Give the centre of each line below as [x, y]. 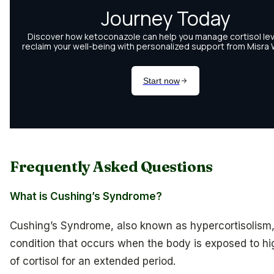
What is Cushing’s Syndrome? [86, 196]
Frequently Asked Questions [111, 167]
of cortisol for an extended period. [93, 261]
